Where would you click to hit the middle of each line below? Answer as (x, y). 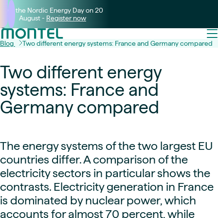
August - (33, 18)
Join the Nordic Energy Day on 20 (53, 10)
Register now (66, 18)
